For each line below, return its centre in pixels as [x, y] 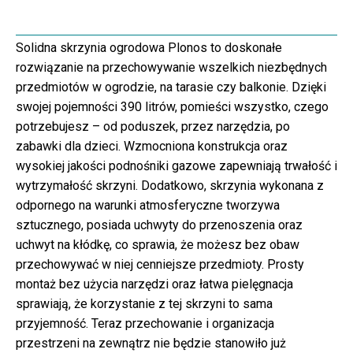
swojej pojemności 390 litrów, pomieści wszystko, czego [172, 107]
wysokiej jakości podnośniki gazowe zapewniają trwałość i [176, 166]
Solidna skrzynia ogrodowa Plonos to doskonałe [149, 48]
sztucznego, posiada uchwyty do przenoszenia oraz [159, 225]
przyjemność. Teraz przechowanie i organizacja [145, 323]
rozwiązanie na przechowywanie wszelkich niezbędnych [171, 67]
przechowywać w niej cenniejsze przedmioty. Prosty [160, 264]
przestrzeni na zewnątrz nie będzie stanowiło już [151, 343]
